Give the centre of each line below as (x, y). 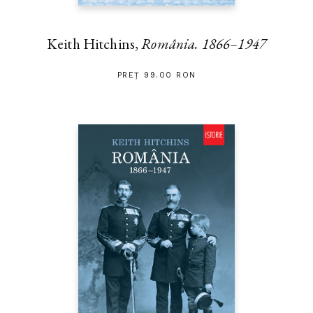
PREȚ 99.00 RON (156, 75)
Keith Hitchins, (94, 43)
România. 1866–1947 (204, 43)
